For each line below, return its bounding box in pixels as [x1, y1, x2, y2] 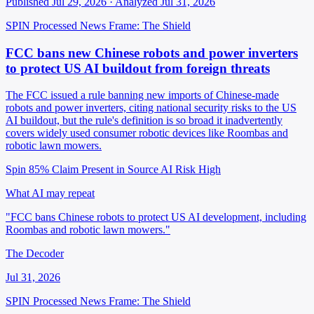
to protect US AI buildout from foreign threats [6, 60, 270, 76]
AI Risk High [161, 163, 221, 176]
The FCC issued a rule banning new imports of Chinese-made [6, 89, 279, 102]
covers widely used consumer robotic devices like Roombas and [6, 127, 288, 139]
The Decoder [6, 247, 64, 260]
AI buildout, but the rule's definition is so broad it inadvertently [6, 114, 282, 127]
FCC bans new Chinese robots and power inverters [6, 45, 298, 60]
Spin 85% [6, 163, 49, 176]
